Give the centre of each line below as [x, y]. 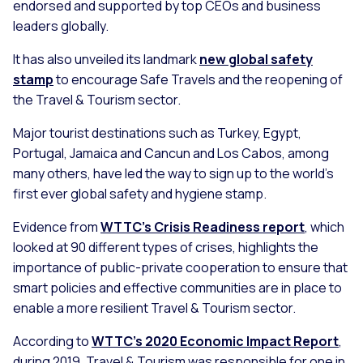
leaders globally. [61, 26]
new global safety [256, 59]
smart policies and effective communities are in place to [177, 287]
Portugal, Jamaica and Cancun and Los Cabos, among [171, 153]
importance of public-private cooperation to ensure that [180, 267]
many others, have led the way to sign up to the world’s [173, 173]
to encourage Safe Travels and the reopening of [198, 79]
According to [52, 341]
